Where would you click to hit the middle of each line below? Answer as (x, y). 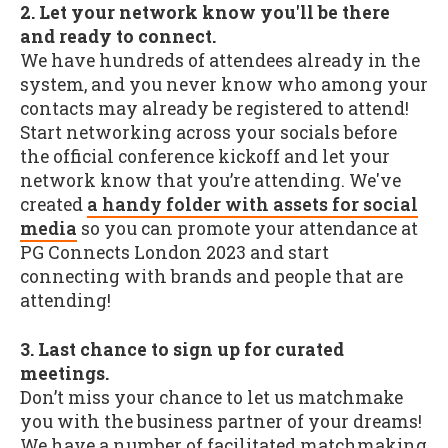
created (53, 205)
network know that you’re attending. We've (210, 181)
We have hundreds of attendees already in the (220, 61)
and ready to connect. (118, 37)
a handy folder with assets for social (252, 205)
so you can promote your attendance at (247, 229)
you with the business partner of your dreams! (221, 421)
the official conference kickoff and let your (205, 157)
